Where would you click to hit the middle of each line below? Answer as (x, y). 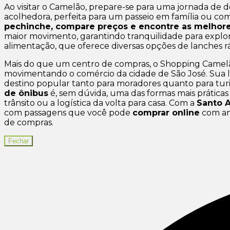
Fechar (18, 141)
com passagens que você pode (68, 113)
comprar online (166, 113)
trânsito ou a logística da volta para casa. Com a (100, 103)
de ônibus (26, 93)
